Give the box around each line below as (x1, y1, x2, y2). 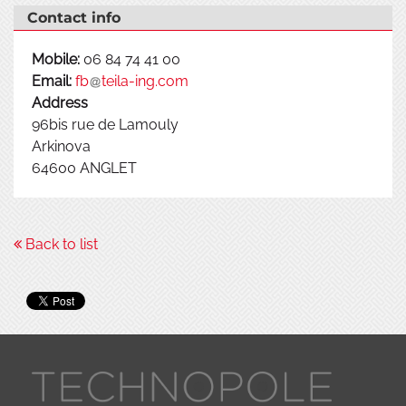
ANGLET (76, 159, 137, 177)
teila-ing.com (101, 72, 188, 90)
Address (32, 94, 88, 111)
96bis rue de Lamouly (32, 116, 179, 133)
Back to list (22, 236, 98, 253)
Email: (32, 72, 75, 90)
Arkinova (32, 138, 91, 155)
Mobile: (32, 51, 83, 68)
